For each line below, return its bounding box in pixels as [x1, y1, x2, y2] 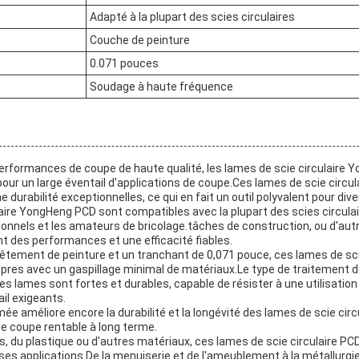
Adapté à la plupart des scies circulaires [90, 10, 295, 23]
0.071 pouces [90, 56, 159, 70]
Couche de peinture [90, 33, 190, 46]
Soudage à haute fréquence [90, 79, 233, 93]
